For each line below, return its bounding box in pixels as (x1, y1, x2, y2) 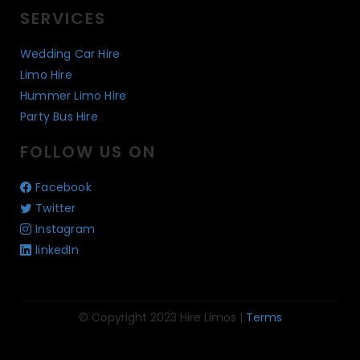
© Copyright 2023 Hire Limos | (78, 309, 246, 326)
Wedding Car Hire (20, 46, 121, 63)
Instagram (35, 221, 96, 238)
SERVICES (20, 7, 106, 31)
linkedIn (35, 242, 79, 259)
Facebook (35, 179, 92, 196)
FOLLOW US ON (20, 141, 156, 164)
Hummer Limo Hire (20, 88, 127, 104)
